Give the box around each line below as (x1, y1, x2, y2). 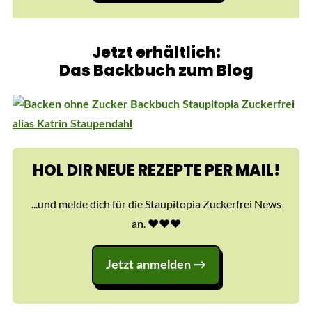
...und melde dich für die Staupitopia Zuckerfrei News (31, 197, 281, 211)
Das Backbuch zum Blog (58, 60, 253, 82)
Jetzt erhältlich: (91, 42, 221, 64)
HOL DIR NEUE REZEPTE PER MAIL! (32, 159, 280, 182)
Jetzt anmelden (106, 259, 192, 272)
